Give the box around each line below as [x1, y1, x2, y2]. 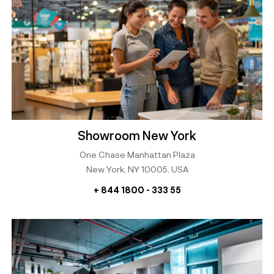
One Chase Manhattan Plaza [79, 149, 195, 160]
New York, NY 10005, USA [86, 164, 188, 175]
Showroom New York [78, 128, 196, 143]
